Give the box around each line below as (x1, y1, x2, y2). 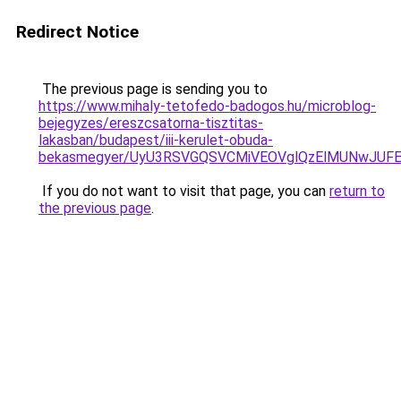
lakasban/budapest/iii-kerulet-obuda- (38, 132, 273, 149)
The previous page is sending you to (38, 81, 268, 98)
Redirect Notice (16, 21, 139, 42)
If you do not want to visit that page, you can (38, 183, 329, 200)
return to (329, 183, 385, 200)
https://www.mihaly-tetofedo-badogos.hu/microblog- (38, 98, 376, 115)
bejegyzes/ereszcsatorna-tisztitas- (38, 115, 263, 132)
